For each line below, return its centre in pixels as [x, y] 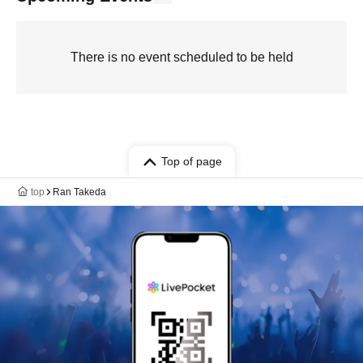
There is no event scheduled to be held [181, 57]
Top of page [191, 161]
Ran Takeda [79, 192]
